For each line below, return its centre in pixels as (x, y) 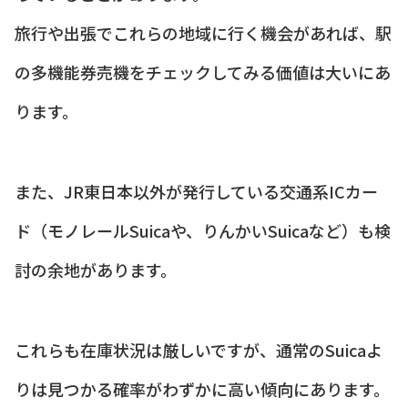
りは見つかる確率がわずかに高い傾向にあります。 (202, 389)
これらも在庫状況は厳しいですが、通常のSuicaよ (199, 350)
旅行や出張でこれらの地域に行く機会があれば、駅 (203, 33)
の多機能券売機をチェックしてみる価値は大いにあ (203, 72)
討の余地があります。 (96, 270)
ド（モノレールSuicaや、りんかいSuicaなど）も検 (203, 231)
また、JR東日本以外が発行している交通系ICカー (196, 192)
